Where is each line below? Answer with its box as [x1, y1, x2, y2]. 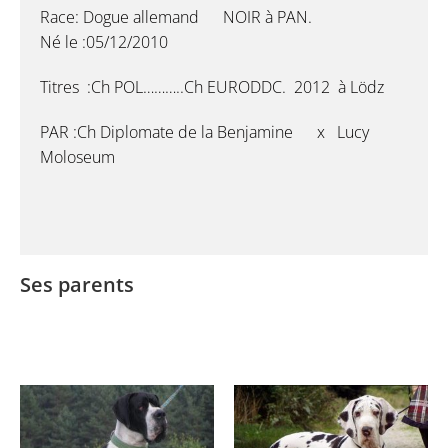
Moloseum [40, 145, 115, 168]
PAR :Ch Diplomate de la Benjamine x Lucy [40, 120, 373, 143]
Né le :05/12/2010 [40, 30, 168, 53]
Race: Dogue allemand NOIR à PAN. [40, 5, 312, 28]
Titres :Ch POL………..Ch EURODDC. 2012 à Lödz [40, 75, 384, 98]
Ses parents [20, 270, 134, 298]
